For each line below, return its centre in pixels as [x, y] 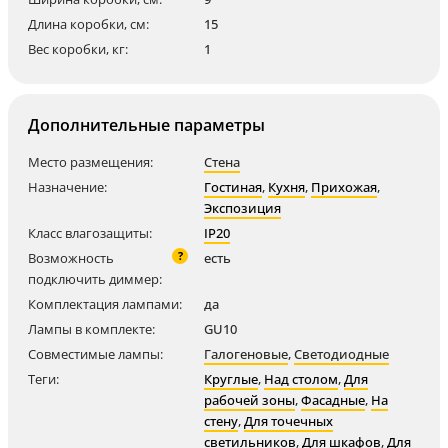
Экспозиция [242, 208]
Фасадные [333, 400]
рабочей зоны [249, 400]
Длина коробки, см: [88, 24]
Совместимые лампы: [95, 354]
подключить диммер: [95, 279]
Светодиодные [341, 354]
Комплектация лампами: [105, 304]
